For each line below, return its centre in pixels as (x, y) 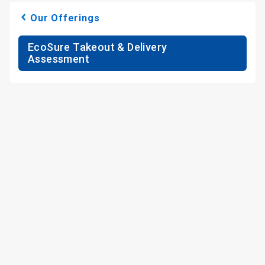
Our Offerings (65, 18)
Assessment (59, 59)
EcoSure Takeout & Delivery (98, 47)
